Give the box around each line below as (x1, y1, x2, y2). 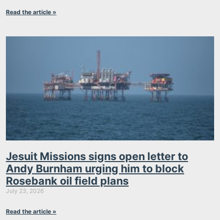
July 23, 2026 (6, 187, 44, 194)
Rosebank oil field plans (6, 174, 129, 187)
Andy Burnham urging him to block (6, 162, 184, 175)
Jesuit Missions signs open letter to (6, 149, 188, 163)
